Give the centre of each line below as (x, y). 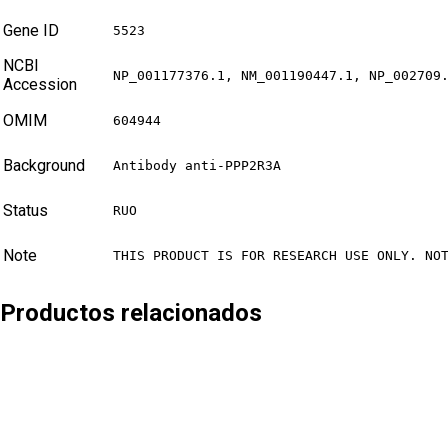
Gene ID (31, 31)
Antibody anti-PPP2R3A (197, 166)
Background (44, 166)
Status (25, 211)
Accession (40, 85)
